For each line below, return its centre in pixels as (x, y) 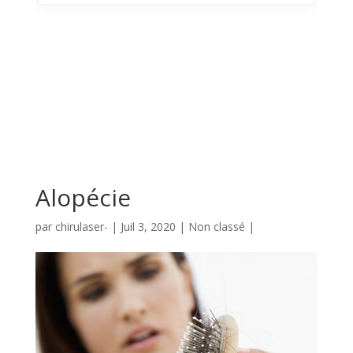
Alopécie (83, 197)
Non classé (216, 227)
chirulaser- (81, 227)
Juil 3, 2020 (148, 227)
